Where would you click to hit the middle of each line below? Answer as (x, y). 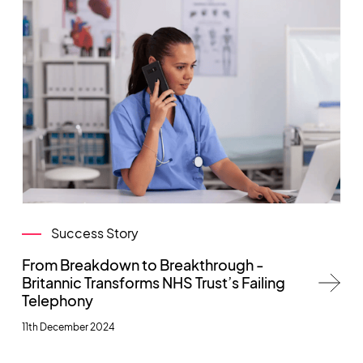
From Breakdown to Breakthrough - (143, 265)
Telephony (57, 300)
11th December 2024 (68, 327)
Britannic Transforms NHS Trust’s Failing (153, 282)
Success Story (94, 233)
